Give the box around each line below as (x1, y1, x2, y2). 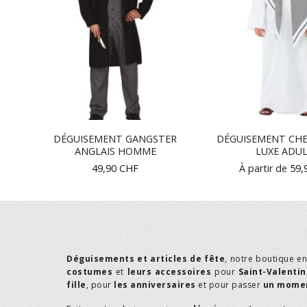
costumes (66, 266, 112, 278)
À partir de (239, 162, 290, 175)
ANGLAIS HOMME (74, 145, 156, 158)
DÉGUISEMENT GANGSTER (53, 132, 177, 146)
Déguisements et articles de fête (66, 253, 225, 265)
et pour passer (195, 279, 263, 291)
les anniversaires (114, 279, 196, 291)
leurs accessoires (127, 266, 212, 278)
